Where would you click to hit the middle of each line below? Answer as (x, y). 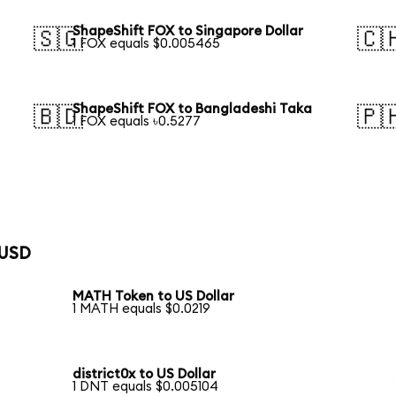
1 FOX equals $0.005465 (147, 44)
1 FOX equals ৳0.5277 (137, 122)
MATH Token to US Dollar (154, 297)
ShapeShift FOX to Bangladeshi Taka (193, 110)
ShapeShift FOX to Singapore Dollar (188, 32)
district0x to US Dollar (145, 375)
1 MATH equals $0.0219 (142, 309)
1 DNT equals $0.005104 (146, 387)
